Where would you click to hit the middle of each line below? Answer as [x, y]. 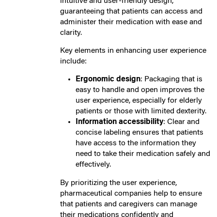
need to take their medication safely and [143, 154]
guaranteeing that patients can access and [131, 11]
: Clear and [181, 122]
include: [73, 61]
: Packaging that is [171, 79]
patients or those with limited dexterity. [141, 111]
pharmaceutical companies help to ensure [131, 194]
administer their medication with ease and [131, 22]
